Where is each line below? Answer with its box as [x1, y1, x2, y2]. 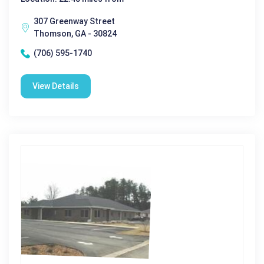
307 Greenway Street [34, 16, 115, 26]
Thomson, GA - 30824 [34, 29, 117, 38]
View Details [32, 81, 79, 91]
